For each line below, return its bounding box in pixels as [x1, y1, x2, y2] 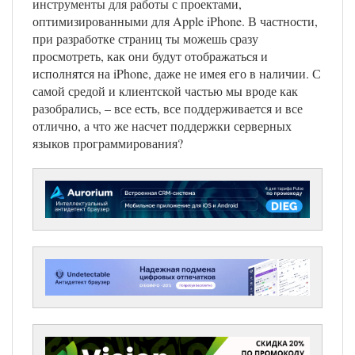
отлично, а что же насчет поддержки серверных [32, 117, 292, 135]
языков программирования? [32, 135, 183, 152]
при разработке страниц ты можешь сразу [32, 30, 258, 48]
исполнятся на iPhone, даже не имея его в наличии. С [32, 65, 321, 82]
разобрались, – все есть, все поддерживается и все [32, 100, 303, 117]
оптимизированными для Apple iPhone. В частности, [32, 13, 318, 30]
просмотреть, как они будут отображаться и [32, 48, 268, 65]
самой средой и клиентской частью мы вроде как [32, 82, 298, 100]
